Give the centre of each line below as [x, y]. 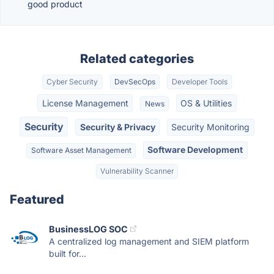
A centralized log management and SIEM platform [149, 241]
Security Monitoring [211, 127]
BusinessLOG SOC [88, 229]
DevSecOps [135, 82]
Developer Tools [199, 82]
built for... [68, 253]
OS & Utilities [206, 103]
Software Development [195, 150]
